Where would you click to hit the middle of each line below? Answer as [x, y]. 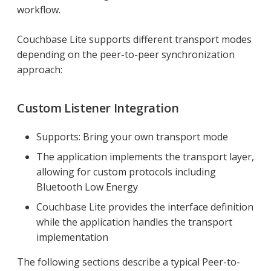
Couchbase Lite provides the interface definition [145, 207]
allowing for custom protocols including [126, 172]
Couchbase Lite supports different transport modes [134, 40]
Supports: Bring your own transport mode [132, 137]
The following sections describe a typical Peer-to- [129, 262]
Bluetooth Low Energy [87, 187]
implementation [72, 237]
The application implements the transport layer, [145, 157]
